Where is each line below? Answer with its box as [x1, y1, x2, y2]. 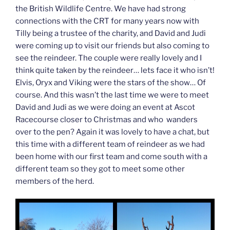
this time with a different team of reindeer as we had [15, 139, 205, 149]
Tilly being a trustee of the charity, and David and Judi [15, 28, 206, 38]
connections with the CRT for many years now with [15, 16, 199, 26]
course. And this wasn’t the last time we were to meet [15, 90, 209, 100]
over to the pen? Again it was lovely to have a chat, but [15, 127, 209, 137]
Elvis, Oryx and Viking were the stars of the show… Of [15, 78, 206, 87]
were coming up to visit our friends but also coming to [15, 41, 209, 50]
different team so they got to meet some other [15, 164, 185, 174]
